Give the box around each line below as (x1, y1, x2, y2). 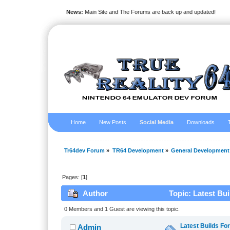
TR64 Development (112, 147, 164, 154)
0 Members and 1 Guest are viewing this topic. (64, 206, 180, 213)
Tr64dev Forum (64, 147, 105, 154)
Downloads (187, 119, 215, 125)
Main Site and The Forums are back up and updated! (83, 9, 216, 15)
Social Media (140, 119, 174, 125)
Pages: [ (62, 174, 83, 181)
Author (82, 188, 108, 198)
